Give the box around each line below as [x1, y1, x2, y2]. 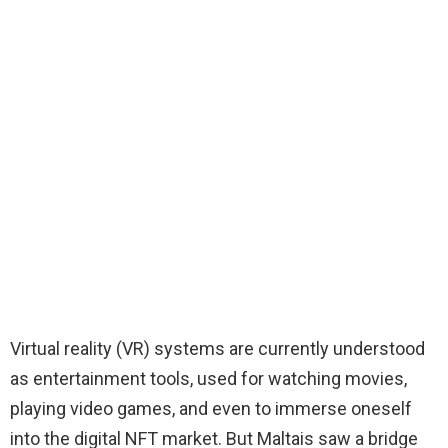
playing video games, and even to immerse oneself [10, 398, 412, 420]
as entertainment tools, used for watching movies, [10, 368, 407, 390]
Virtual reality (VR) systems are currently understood [10, 338, 425, 360]
